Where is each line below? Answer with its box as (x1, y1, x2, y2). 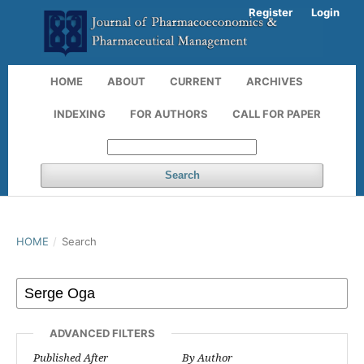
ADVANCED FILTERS (50, 327, 155, 340)
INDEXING (54, 107, 106, 121)
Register (249, 6, 292, 19)
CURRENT (170, 75, 222, 89)
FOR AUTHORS (130, 107, 208, 121)
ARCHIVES (246, 75, 303, 89)
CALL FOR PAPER (232, 107, 321, 121)
